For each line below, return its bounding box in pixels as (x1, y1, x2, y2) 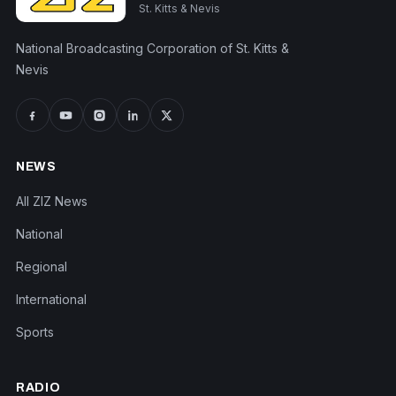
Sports (15, 324, 54, 339)
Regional (15, 259, 67, 274)
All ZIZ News (15, 194, 88, 209)
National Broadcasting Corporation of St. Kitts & (15, 41, 289, 56)
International (15, 292, 87, 307)
